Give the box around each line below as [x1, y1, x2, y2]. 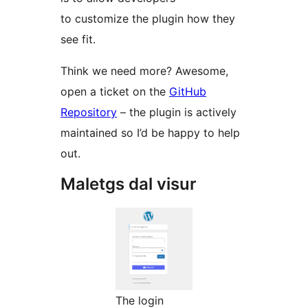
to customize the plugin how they [60, 12, 235, 26]
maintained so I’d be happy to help [60, 126, 240, 140]
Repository [60, 105, 117, 120]
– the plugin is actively [117, 105, 236, 120]
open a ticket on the [60, 85, 169, 99]
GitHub [169, 85, 206, 99]
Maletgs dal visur [60, 174, 197, 195]
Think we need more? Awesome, [60, 64, 228, 78]
